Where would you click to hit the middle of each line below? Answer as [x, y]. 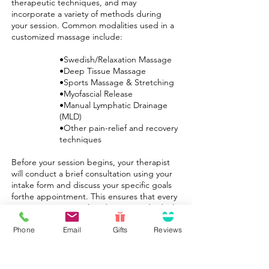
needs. [24, 219]
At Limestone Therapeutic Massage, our [87, 242]
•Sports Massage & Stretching [117, 82]
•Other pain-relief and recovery [119, 128]
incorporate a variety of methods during [86, 14]
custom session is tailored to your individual [93, 208]
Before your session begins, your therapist [91, 162]
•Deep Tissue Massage [103, 71]
